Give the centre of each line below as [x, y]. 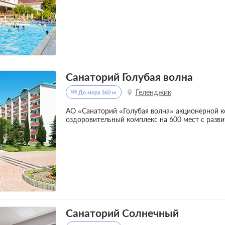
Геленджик [153, 92]
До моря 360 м [96, 92]
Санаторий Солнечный [122, 213]
